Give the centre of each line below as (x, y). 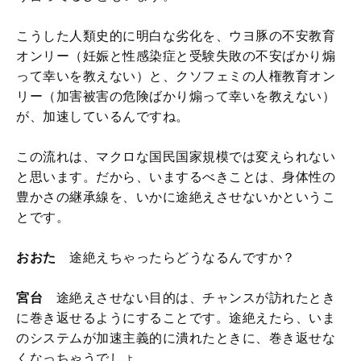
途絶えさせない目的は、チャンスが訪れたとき (189, 297)
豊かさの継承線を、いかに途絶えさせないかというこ (176, 197)
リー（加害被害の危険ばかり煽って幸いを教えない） (176, 96)
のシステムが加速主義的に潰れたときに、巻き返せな (176, 338)
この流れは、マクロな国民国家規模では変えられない (176, 156)
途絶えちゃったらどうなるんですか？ (176, 257)
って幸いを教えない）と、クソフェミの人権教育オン (176, 76)
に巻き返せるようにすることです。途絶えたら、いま (176, 317)
